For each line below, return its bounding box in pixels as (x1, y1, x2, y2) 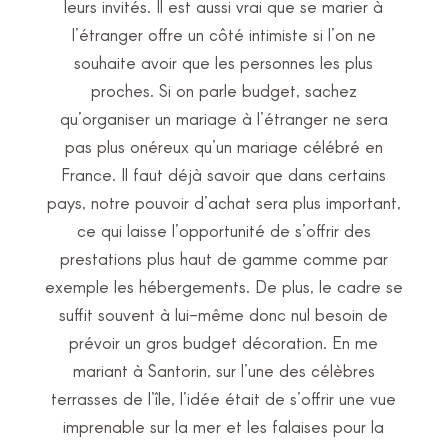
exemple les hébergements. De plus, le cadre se (44, 276, 403, 296)
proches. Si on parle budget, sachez (90, 80, 357, 100)
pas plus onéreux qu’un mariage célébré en (64, 136, 383, 156)
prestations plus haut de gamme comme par (59, 248, 388, 268)
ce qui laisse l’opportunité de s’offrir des (76, 220, 371, 240)
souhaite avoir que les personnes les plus (74, 52, 374, 72)
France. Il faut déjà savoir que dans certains (61, 164, 387, 184)
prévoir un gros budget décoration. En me (69, 332, 379, 352)
